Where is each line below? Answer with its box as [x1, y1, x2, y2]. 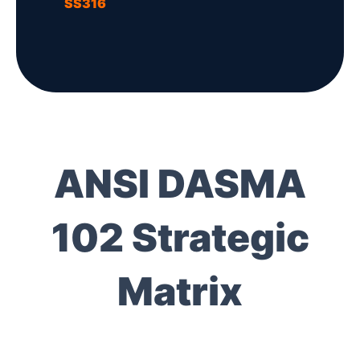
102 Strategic [51, 213, 309, 261]
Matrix [117, 267, 243, 315]
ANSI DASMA [54, 159, 306, 207]
